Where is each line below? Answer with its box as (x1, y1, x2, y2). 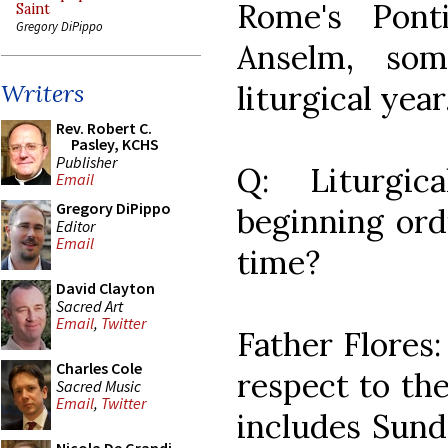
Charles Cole (56, 358, 142, 378)
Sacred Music (56, 375, 141, 396)
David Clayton (56, 278, 155, 298)
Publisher (56, 151, 117, 172)
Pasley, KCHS (71, 134, 159, 154)
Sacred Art (56, 295, 123, 316)
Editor (56, 215, 95, 236)
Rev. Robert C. (56, 118, 152, 138)
